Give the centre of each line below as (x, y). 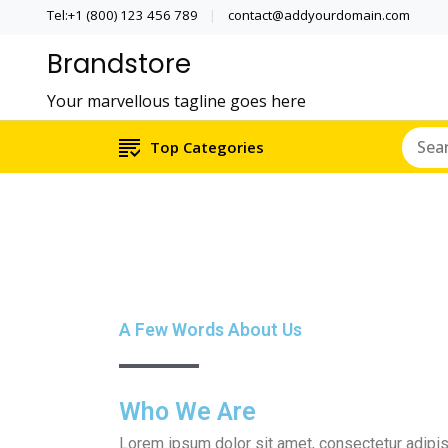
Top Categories (206, 147)
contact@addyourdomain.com (318, 14)
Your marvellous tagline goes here (176, 101)
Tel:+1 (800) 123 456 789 (122, 14)
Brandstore (119, 64)
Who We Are (188, 412)
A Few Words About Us (211, 330)
